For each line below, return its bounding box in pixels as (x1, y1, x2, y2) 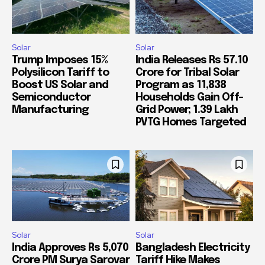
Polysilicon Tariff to (12, 67, 109, 79)
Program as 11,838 (135, 80, 226, 91)
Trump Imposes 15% (12, 55, 107, 66)
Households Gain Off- (135, 92, 243, 104)
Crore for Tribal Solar (135, 67, 239, 79)
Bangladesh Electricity (135, 242, 250, 253)
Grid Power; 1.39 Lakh (135, 105, 238, 116)
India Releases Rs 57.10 (135, 55, 248, 66)
